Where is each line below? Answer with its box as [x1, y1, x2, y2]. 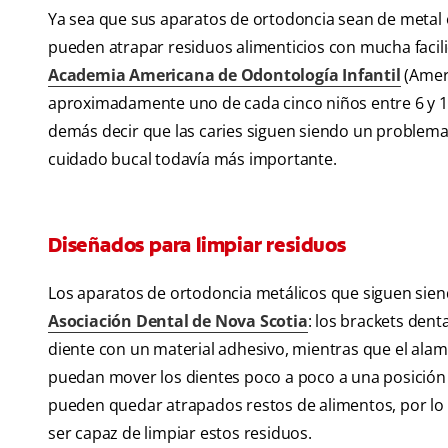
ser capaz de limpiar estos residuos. [48, 422, 312, 445]
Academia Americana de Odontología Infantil [48, 64, 401, 87]
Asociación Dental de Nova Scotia [48, 310, 308, 333]
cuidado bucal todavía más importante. [48, 148, 337, 171]
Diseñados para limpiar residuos [48, 232, 346, 259]
